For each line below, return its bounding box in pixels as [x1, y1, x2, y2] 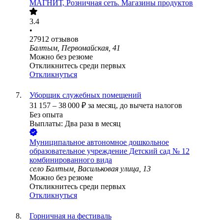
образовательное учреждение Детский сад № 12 [29, 147, 190, 156]
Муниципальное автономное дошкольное [29, 138, 169, 147]
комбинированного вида [29, 156, 112, 165]
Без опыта [29, 110, 63, 119]
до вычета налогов [120, 101, 182, 110]
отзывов [51, 35, 79, 44]
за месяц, [88, 101, 120, 110]
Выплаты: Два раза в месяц [29, 119, 121, 128]
